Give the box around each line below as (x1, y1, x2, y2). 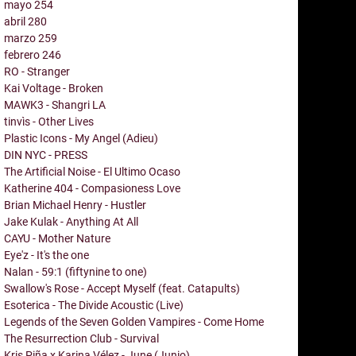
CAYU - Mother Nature (4, 231, 110, 245)
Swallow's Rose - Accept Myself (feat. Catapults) (4, 281, 240, 295)
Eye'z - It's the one (4, 248, 89, 261)
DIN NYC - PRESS (4, 148, 87, 161)
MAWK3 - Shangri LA (4, 98, 106, 111)
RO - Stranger (4, 64, 70, 78)
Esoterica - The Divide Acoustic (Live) (4, 298, 184, 311)
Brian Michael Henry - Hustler (4, 198, 146, 211)
